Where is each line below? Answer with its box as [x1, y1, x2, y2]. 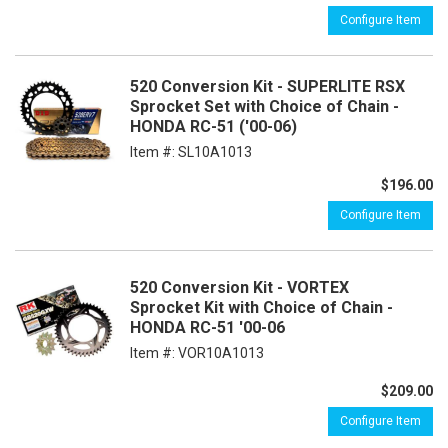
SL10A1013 [178, 144, 252, 161]
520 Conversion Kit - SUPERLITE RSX [130, 77, 405, 97]
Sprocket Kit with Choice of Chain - [130, 297, 393, 317]
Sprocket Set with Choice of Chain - [130, 97, 399, 117]
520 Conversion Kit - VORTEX [130, 277, 349, 297]
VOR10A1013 [178, 344, 264, 361]
